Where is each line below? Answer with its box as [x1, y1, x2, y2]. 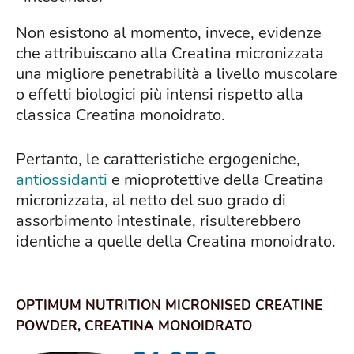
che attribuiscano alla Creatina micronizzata [16, 42, 324, 64]
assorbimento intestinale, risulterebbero [16, 209, 301, 232]
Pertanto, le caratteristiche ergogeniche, [16, 148, 300, 170]
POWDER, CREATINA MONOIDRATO [16, 316, 252, 335]
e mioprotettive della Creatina [107, 168, 324, 190]
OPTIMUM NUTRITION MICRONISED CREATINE [16, 296, 322, 314]
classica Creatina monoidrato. [16, 104, 225, 126]
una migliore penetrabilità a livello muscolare [16, 62, 337, 85]
